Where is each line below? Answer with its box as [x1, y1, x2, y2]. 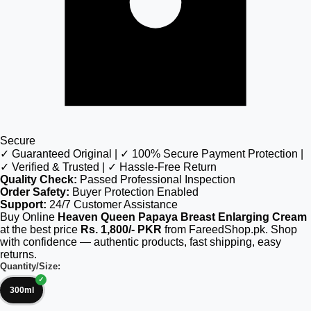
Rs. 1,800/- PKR [81, 224, 162, 235]
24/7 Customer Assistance [47, 199, 178, 210]
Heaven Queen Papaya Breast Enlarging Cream [58, 211, 307, 223]
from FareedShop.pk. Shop [162, 224, 297, 235]
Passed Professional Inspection [77, 174, 235, 185]
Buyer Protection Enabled [69, 186, 199, 198]
